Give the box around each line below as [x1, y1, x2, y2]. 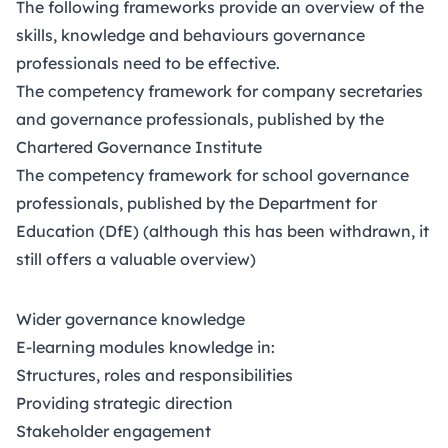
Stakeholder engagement [16, 420, 211, 441]
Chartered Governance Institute [16, 136, 262, 157]
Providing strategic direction [16, 392, 233, 413]
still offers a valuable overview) [16, 248, 256, 269]
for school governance [232, 164, 409, 185]
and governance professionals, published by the [16, 108, 384, 129]
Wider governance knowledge [16, 308, 245, 329]
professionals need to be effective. [16, 52, 280, 73]
